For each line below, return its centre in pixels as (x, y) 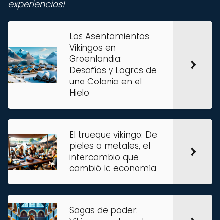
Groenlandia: (96, 59)
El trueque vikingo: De (113, 135)
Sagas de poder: (103, 210)
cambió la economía (113, 168)
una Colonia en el (106, 82)
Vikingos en (93, 48)
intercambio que (104, 157)
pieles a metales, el (110, 146)
